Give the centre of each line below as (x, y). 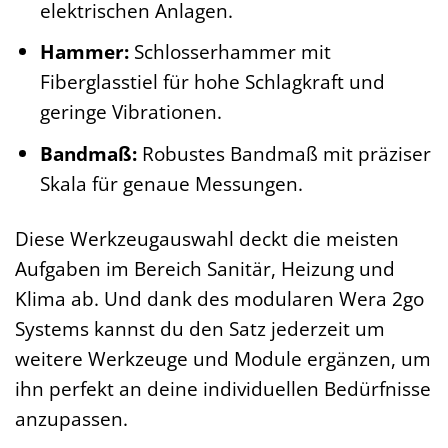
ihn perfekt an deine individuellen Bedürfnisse (223, 388)
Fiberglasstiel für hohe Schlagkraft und (212, 82)
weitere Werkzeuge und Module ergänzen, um (223, 358)
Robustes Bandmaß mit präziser (283, 153)
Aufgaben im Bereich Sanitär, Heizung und (205, 268)
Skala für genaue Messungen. (171, 183)
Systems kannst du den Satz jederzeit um (200, 328)
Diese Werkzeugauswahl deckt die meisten (207, 238)
